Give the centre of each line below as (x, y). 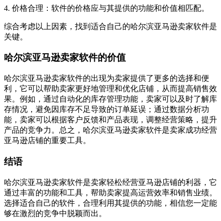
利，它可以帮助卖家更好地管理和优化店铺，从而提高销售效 (110, 89)
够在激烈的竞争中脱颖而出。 (55, 213)
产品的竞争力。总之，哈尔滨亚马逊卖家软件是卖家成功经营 (110, 130)
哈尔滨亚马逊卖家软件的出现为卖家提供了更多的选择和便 (107, 78)
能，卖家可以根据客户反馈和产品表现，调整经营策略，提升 (110, 120)
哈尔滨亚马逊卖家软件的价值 (65, 58)
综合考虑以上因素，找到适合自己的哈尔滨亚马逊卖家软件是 (110, 26)
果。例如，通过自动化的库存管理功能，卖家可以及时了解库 (110, 99)
